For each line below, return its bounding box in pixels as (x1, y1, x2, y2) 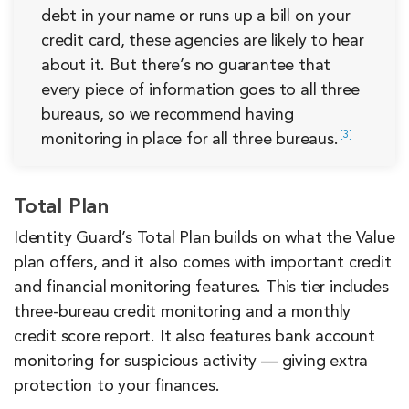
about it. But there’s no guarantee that (41, 58, 331, 75)
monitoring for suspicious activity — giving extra (14, 353, 369, 371)
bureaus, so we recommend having (41, 107, 294, 124)
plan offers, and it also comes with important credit (14, 255, 392, 272)
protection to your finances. (14, 378, 220, 395)
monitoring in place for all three (41, 131, 277, 149)
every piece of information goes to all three (41, 82, 361, 100)
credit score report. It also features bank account (14, 329, 375, 346)
